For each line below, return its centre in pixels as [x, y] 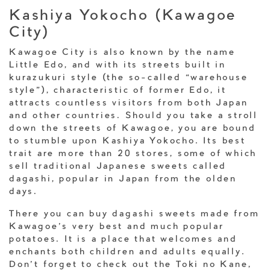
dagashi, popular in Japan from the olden [123, 180]
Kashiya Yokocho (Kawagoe [123, 17]
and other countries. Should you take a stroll [133, 117]
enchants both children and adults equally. [127, 253]
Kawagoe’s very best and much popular [117, 228]
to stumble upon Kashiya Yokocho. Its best [127, 142]
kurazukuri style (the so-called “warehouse [129, 79]
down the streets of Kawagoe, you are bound [133, 129]
